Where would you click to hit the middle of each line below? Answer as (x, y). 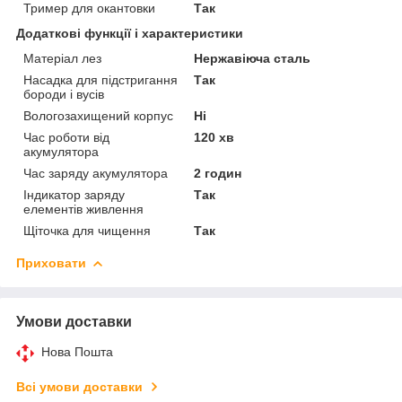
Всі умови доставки (79, 386)
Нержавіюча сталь (253, 58)
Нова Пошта (77, 351)
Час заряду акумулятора (96, 173)
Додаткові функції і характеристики (130, 33)
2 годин (218, 173)
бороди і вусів (64, 94)
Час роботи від (66, 137)
